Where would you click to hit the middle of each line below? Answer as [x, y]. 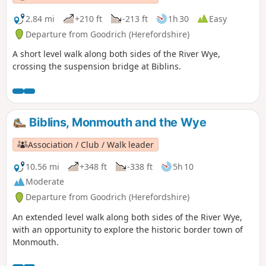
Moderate [45, 182]
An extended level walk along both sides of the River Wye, [127, 217]
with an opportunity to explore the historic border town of [128, 230]
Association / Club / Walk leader [91, 144]
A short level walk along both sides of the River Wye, [116, 54]
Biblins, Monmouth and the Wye [116, 123]
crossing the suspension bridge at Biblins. [97, 66]
